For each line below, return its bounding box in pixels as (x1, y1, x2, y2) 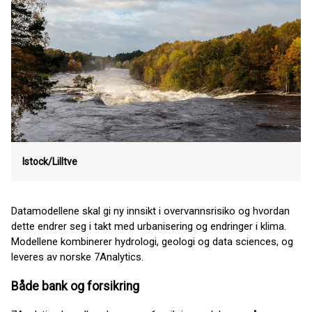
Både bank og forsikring (11, 279, 139, 293)
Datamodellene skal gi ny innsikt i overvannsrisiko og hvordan (11, 205, 290, 217)
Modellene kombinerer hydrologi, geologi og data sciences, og (11, 235, 293, 248)
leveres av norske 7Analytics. (11, 251, 143, 263)
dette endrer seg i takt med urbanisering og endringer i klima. (11, 220, 286, 233)
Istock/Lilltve (22, 156, 77, 167)
